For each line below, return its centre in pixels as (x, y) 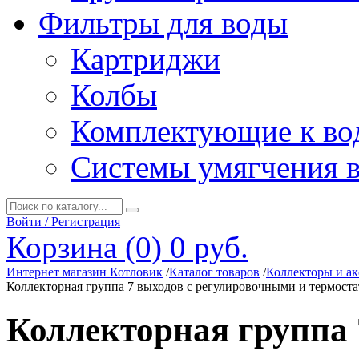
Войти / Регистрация (63, 222)
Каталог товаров (214, 272)
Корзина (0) (84, 247)
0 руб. (209, 247)
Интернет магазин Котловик (85, 272)
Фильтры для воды (163, 23)
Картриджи (145, 59)
